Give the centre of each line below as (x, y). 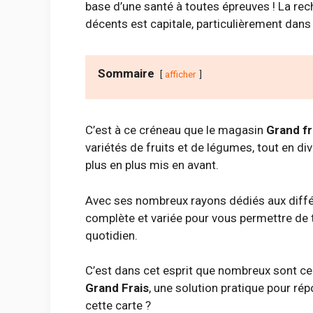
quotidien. (111, 235)
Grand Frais (117, 288)
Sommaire (126, 74)
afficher (181, 74)
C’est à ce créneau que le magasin (176, 130)
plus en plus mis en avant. (152, 165)
